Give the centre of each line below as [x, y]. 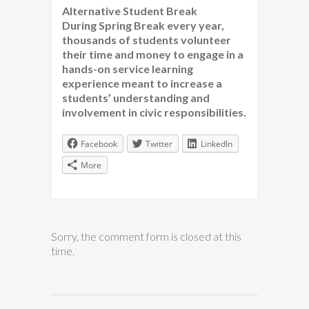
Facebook [99, 144]
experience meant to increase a [142, 83]
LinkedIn [217, 144]
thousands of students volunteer [147, 40]
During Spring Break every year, [143, 25]
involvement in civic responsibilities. [154, 112]
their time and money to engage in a [153, 54]
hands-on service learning [128, 69]
